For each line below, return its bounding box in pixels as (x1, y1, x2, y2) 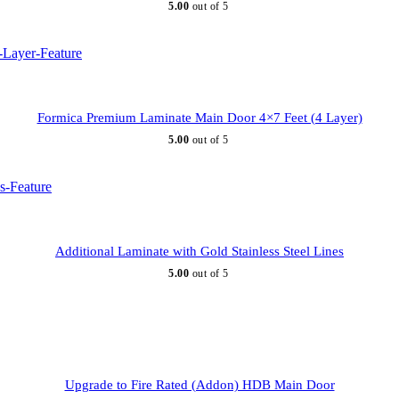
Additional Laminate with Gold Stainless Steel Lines (55, 244, 344, 259)
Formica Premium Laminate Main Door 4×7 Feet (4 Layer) (37, 110, 362, 126)
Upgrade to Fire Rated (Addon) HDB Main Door (64, 378, 335, 393)
